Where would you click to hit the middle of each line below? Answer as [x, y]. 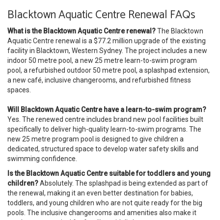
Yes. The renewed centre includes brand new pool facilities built [105, 119]
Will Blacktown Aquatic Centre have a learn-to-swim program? [107, 109]
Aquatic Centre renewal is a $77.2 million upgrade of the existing [107, 41]
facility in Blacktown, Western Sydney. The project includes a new [107, 50]
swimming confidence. [42, 158]
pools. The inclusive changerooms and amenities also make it [102, 212]
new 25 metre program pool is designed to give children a [96, 139]
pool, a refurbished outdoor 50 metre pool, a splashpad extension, [109, 70]
